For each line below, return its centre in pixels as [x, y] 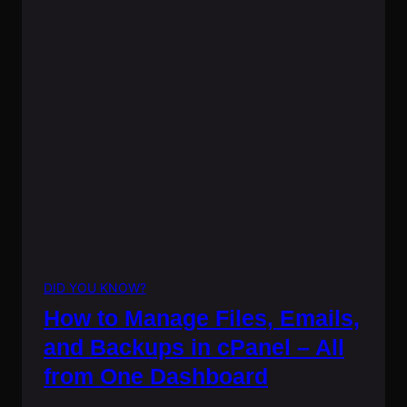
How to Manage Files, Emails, [202, 318]
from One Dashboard [156, 376]
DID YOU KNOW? [95, 287]
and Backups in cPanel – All [194, 347]
